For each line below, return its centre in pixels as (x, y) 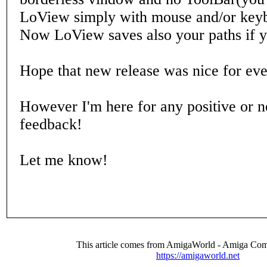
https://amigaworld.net (198, 255)
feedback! (51, 124)
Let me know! (64, 160)
